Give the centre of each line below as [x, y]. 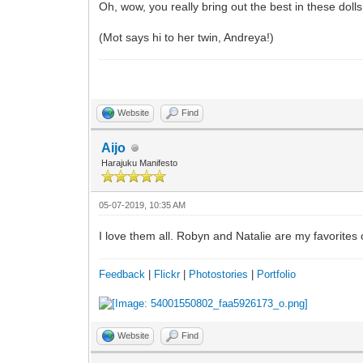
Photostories [219, 274]
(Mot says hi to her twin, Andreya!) [187, 38]
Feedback [122, 274]
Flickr [167, 274]
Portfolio [277, 274]
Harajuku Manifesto [140, 163]
